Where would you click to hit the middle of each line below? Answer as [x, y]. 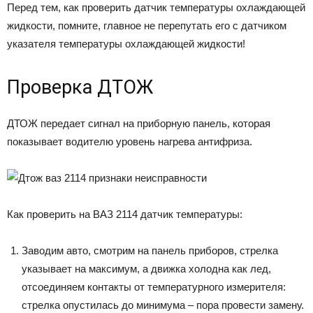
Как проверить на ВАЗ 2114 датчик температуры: [125, 214]
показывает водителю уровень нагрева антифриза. [130, 141]
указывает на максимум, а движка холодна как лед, [146, 268]
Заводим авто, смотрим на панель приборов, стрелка [150, 250]
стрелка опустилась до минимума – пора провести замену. [163, 305]
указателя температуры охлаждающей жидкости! [126, 43]
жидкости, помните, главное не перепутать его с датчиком [147, 25]
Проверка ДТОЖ [80, 87]
